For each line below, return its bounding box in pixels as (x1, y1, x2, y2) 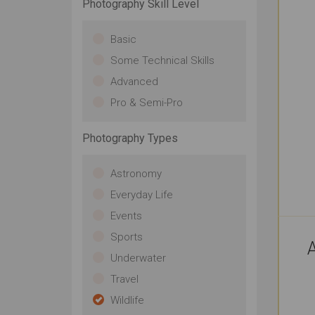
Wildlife (110, 294, 144, 307)
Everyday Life (110, 188, 173, 201)
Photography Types (82, 131, 178, 145)
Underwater (110, 252, 166, 264)
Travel (110, 273, 139, 285)
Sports (110, 231, 143, 243)
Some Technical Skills (110, 54, 214, 67)
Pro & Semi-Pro (110, 96, 183, 109)
